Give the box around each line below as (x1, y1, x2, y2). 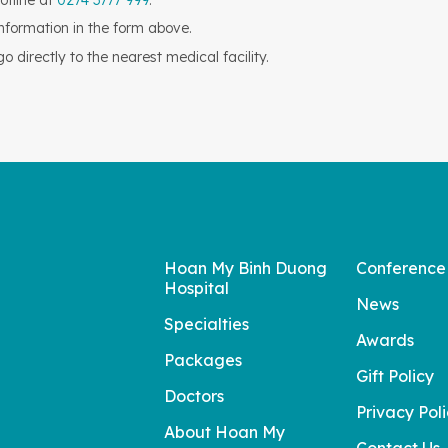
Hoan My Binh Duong (164, 258, 327, 278)
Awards (356, 330, 414, 350)
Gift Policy (356, 366, 434, 386)
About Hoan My (164, 422, 285, 442)
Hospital (164, 278, 229, 298)
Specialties (164, 314, 249, 334)
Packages (164, 350, 242, 370)
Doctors (164, 386, 224, 406)
